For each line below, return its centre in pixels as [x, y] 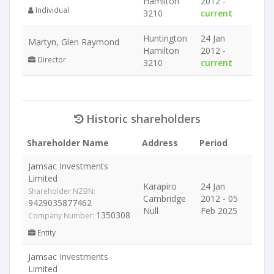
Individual [51, 10]
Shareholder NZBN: [62, 191]
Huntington [165, 38]
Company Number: [62, 216]
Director [51, 59]
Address [160, 143]
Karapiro [160, 186]
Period [213, 143]
